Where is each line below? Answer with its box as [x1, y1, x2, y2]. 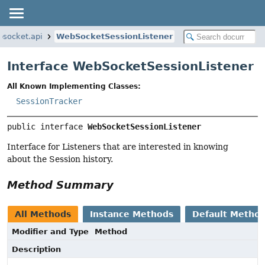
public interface [7, 122, 88, 132]
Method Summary [7, 179, 114, 192]
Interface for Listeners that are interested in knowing [7, 142, 228, 152]
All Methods [15, 209, 71, 219]
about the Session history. [7, 154, 113, 164]
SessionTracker [16, 96, 82, 106]
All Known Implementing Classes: [7, 82, 141, 91]
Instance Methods [90, 209, 173, 219]
